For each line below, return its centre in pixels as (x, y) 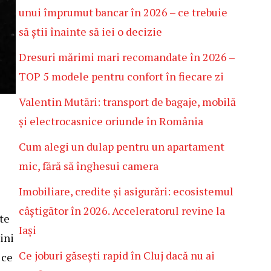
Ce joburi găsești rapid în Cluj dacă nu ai (117, 255)
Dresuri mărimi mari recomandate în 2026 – (127, 57)
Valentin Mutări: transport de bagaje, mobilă (127, 102)
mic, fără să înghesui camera (89, 166)
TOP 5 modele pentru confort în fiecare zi (121, 76)
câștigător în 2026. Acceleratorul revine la (122, 211)
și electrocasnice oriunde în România (111, 121)
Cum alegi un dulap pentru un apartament (122, 146)
